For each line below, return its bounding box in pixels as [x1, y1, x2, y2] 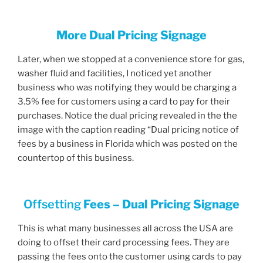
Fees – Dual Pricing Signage [81, 197, 240, 211]
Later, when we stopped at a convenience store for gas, [18, 54, 244, 65]
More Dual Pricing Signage [56, 28, 207, 43]
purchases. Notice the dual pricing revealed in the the [18, 110, 237, 122]
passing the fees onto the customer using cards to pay [18, 251, 242, 262]
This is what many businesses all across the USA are [18, 222, 233, 234]
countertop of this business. [18, 153, 134, 164]
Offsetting [23, 197, 81, 211]
